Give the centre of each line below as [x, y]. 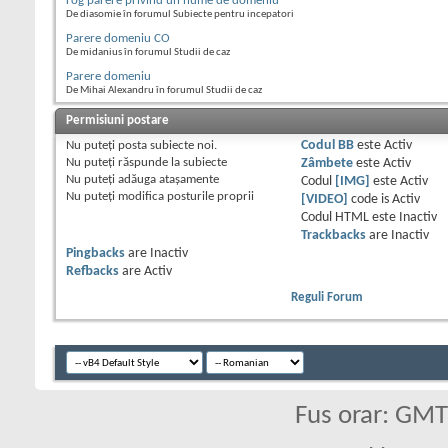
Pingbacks [95, 254]
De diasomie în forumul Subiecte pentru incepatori [180, 15]
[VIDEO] [324, 200]
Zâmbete [326, 164]
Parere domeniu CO [118, 39]
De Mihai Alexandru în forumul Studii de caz [164, 91]
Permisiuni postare [117, 121]
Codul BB [327, 146]
